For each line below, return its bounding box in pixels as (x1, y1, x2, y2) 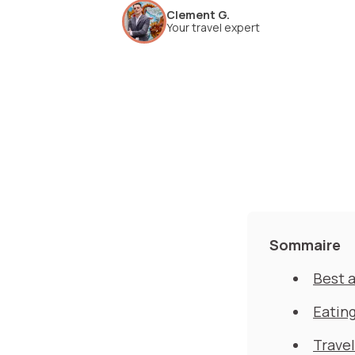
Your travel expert (166, 20, 260, 35)
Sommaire (269, 235, 341, 254)
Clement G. (166, 7, 230, 22)
